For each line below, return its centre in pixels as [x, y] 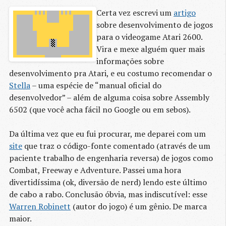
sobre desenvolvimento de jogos [155, 25]
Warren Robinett [40, 207]
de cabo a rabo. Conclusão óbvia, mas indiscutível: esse [108, 194]
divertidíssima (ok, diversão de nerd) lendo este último [108, 182]
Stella [20, 86]
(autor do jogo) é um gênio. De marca [139, 207]
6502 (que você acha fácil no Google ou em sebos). [100, 110]
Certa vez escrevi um [135, 13]
